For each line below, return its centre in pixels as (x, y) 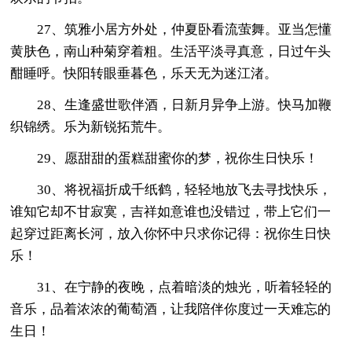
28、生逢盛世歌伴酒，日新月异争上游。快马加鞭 (185, 104)
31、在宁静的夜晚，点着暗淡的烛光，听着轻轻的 (185, 287)
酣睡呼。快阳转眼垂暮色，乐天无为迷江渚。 (144, 73)
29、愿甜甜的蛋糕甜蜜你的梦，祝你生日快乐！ (178, 158)
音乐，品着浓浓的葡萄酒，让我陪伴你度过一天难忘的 (171, 309)
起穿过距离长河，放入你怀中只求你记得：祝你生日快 (171, 233)
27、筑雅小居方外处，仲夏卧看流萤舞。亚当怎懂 (185, 29)
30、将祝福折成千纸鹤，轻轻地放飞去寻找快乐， (185, 189)
